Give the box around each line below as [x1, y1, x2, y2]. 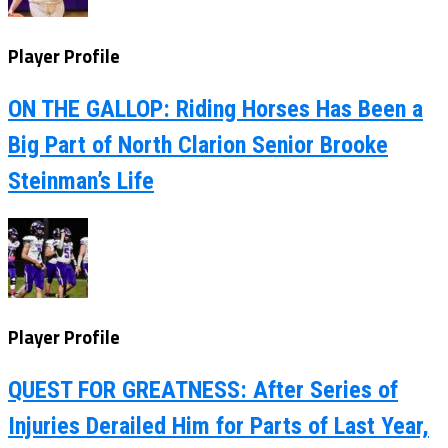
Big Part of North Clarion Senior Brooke [8, 131, 388, 159]
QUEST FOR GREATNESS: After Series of [8, 375, 398, 404]
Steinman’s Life [8, 167, 154, 195]
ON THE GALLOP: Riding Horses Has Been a [8, 95, 423, 123]
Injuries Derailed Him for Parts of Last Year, [8, 411, 429, 440]
